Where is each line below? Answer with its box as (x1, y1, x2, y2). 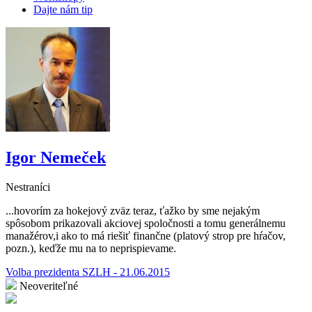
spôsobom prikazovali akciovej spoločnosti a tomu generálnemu (6, 217, 286, 229)
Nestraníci (6, 180, 50, 193)
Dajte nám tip (33, 3, 93, 15)
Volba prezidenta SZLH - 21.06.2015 (6, 265, 170, 278)
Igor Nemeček (6, 148, 106, 166)
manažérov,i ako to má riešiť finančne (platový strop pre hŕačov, (6, 229, 286, 242)
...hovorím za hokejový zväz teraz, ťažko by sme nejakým (6, 204, 260, 217)
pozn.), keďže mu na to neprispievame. (6, 242, 176, 254)
